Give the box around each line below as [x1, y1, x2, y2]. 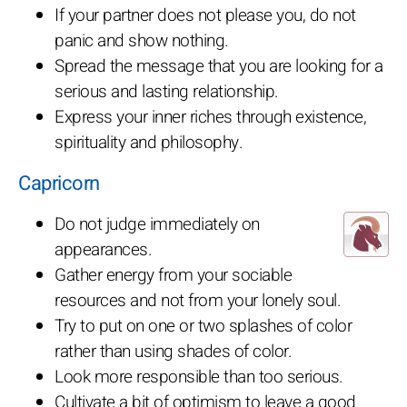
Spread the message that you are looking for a [55, 53, 383, 79]
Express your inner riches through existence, [55, 104, 366, 130]
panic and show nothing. [55, 27, 229, 54]
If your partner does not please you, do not [55, 2, 356, 28]
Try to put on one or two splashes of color [55, 313, 352, 339]
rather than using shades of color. [55, 338, 292, 364]
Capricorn [18, 168, 100, 198]
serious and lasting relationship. [55, 78, 279, 104]
